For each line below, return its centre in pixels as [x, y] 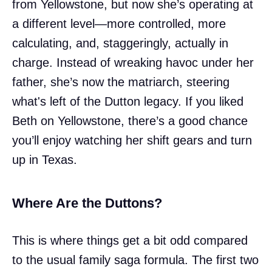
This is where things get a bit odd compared [130, 240]
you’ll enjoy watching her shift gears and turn [132, 140]
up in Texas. [45, 159]
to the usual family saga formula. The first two [135, 260]
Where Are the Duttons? [87, 203]
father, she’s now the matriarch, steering [121, 82]
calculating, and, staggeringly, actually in [120, 43]
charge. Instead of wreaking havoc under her [133, 62]
